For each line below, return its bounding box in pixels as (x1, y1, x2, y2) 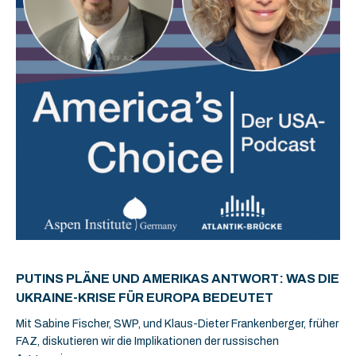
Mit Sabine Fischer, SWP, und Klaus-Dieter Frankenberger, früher (16, 318, 339, 330)
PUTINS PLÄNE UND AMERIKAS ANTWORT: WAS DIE (16, 272, 339, 285)
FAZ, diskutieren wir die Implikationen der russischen (16, 335, 279, 347)
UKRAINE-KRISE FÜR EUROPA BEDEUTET (16, 291, 273, 304)
